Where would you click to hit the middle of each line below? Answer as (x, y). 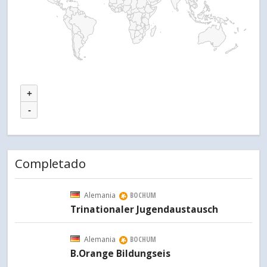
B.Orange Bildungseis (120, 254)
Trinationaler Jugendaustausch (144, 210)
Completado (50, 164)
